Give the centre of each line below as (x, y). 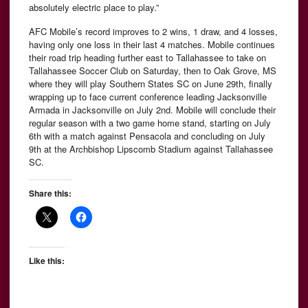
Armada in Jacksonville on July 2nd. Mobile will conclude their (152, 110)
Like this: (47, 261)
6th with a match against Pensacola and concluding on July (147, 136)
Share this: (50, 194)
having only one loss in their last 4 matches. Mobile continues (152, 45)
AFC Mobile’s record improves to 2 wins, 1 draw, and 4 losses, (153, 32)
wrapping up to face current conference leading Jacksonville (148, 97)
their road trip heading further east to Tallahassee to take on (147, 58)
